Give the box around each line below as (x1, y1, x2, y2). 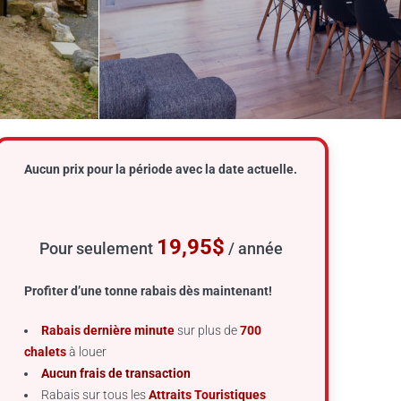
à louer (66, 345, 107, 359)
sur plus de (175, 323, 241, 337)
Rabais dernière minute (41, 323, 175, 337)
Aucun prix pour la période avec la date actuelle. (24, 162, 298, 176)
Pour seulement (39, 239, 158, 258)
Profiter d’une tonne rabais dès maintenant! (24, 284, 273, 298)
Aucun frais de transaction (41, 366, 192, 380)
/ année (225, 239, 284, 258)
